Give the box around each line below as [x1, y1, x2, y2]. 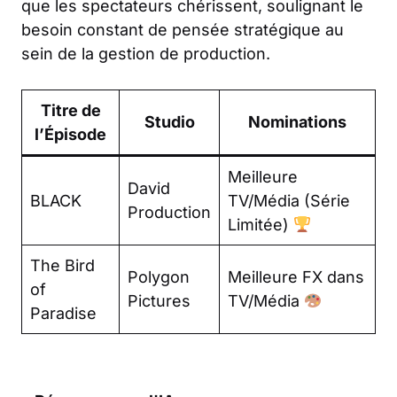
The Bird [30, 255, 95, 275]
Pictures [128, 291, 191, 310]
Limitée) [228, 214, 293, 234]
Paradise [30, 303, 97, 323]
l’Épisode [35, 124, 106, 144]
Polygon [128, 267, 190, 286]
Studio [144, 112, 195, 131]
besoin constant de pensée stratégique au [21, 19, 344, 39]
